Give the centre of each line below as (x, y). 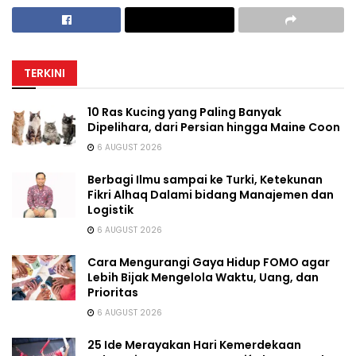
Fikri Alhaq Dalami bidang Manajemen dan (211, 194)
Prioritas (113, 292)
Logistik (110, 209)
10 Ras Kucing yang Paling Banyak (184, 112)
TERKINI (44, 73)
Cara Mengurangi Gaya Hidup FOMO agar (209, 262)
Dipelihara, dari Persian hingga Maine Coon (214, 127)
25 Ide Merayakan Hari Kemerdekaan (194, 344)
